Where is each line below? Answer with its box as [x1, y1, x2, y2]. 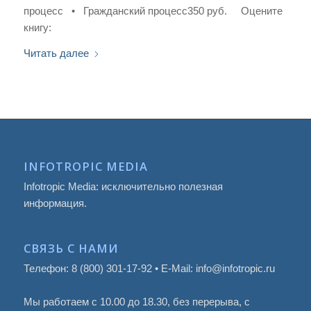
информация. [23, 196, 87, 209]
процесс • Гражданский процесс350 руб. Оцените [23, 5, 283, 17]
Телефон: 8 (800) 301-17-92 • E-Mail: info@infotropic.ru [23, 262, 275, 274]
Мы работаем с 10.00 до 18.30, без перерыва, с [23, 295, 250, 308]
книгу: [23, 22, 54, 33]
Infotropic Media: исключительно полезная [23, 180, 223, 192]
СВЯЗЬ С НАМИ [23, 239, 119, 256]
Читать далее [23, 47, 89, 59]
